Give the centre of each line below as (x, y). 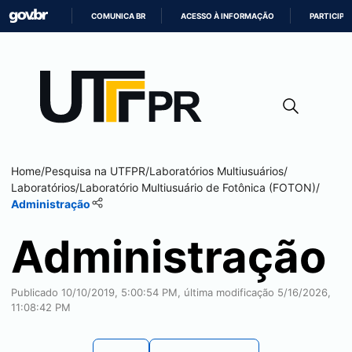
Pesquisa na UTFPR (95, 171)
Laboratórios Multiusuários (216, 171)
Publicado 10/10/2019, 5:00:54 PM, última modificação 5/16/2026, (171, 292)
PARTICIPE (330, 16)
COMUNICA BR (119, 16)
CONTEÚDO (198, 91)
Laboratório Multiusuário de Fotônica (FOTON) (198, 187)
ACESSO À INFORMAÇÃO (228, 16)
